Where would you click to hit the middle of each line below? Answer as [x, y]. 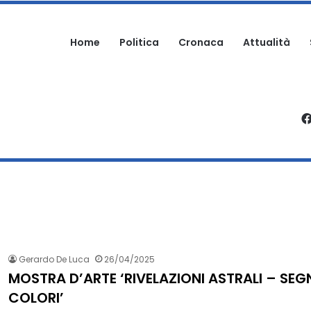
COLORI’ [36, 298]
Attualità [267, 42]
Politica [139, 42]
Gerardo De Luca [54, 259]
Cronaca [201, 42]
